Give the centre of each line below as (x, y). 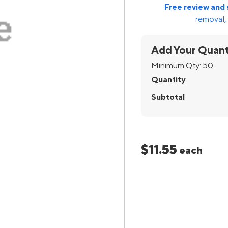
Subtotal (168, 97)
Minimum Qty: (177, 65)
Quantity (168, 80)
